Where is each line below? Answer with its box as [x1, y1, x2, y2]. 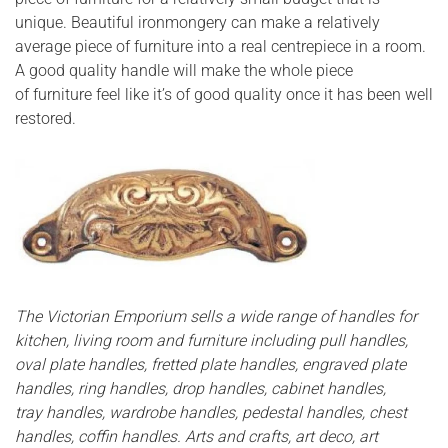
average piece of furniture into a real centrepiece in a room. [15, 37, 426, 57]
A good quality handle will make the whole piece [15, 61, 353, 81]
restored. [15, 109, 76, 129]
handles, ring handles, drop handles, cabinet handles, [15, 379, 386, 399]
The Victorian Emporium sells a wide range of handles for [15, 307, 417, 327]
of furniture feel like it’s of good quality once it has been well [15, 85, 433, 105]
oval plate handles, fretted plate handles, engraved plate [15, 355, 406, 375]
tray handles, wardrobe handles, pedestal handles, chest [15, 403, 407, 423]
